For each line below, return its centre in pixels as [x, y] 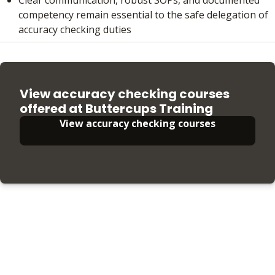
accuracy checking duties [75, 29]
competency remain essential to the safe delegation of [143, 14]
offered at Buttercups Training [116, 108]
